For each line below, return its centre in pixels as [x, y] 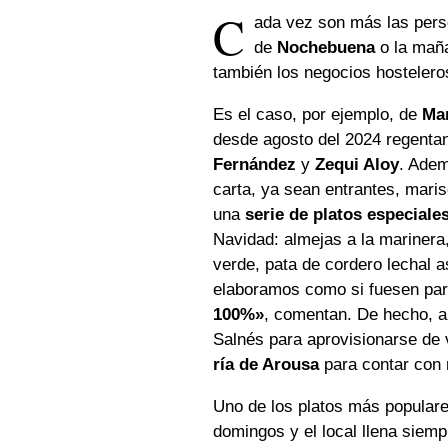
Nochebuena [326, 48]
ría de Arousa [266, 365]
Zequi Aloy [357, 165]
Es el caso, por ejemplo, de [318, 115]
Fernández [255, 165]
